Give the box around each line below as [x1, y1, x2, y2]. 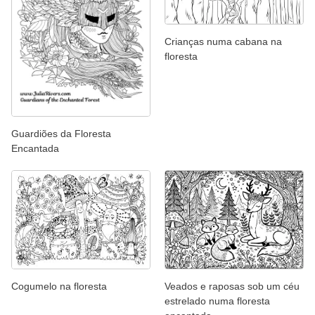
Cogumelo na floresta [11, 280, 107, 292]
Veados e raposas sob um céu [165, 280, 300, 292]
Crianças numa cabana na [165, 35, 282, 47]
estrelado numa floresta [165, 295, 270, 307]
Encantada [11, 143, 59, 155]
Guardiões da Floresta [11, 128, 111, 140]
